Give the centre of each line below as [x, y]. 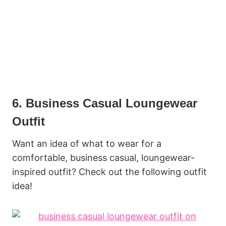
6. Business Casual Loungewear [105, 103]
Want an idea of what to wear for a [87, 143]
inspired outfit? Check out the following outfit [109, 172]
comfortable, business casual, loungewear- [103, 157]
